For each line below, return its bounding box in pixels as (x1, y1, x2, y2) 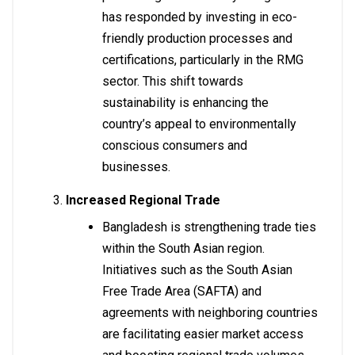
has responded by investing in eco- (102, 10, 297, 25)
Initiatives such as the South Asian (102, 262, 292, 278)
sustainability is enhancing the (102, 95, 269, 111)
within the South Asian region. (102, 241, 265, 257)
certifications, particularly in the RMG (102, 52, 303, 68)
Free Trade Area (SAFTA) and (102, 284, 261, 300)
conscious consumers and (102, 138, 247, 154)
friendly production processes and (102, 31, 292, 47)
